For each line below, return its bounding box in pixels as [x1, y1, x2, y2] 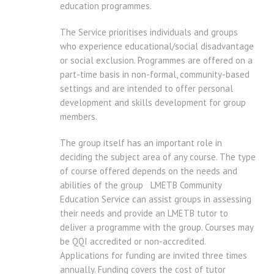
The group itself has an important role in [60, 137, 222, 149]
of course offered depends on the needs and [60, 165, 237, 177]
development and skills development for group [60, 97, 246, 109]
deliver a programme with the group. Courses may [60, 221, 253, 234]
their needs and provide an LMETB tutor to [60, 207, 228, 220]
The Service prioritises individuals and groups [60, 26, 238, 39]
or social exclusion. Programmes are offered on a [60, 54, 253, 67]
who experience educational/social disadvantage [60, 40, 254, 53]
